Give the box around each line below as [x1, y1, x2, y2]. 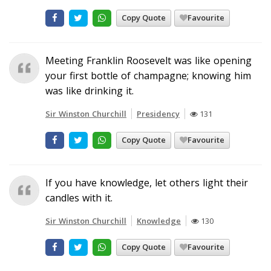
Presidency [137, 108, 180, 119]
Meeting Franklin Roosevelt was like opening [45, 53, 252, 67]
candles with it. [45, 191, 113, 204]
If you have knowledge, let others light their [45, 175, 248, 189]
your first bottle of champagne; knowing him [45, 68, 251, 82]
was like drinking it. [45, 83, 134, 97]
